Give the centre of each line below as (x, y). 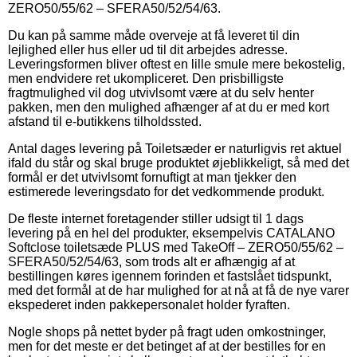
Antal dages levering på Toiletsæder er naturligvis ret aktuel (175, 148)
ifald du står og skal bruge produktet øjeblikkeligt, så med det (178, 163)
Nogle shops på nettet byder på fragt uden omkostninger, (167, 331)
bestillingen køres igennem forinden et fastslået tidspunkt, (170, 276)
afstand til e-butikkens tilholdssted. (105, 121)
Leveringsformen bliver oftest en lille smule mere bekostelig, (177, 64)
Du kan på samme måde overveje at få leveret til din (154, 35)
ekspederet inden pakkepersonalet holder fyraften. (149, 304)
